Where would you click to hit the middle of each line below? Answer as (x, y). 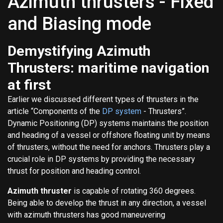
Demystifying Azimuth (79, 51)
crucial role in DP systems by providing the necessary (101, 159)
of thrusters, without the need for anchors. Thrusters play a (109, 147)
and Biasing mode (79, 23)
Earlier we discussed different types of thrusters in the (103, 99)
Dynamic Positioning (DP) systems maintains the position (108, 123)
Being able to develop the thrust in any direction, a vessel (107, 203)
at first (29, 85)
